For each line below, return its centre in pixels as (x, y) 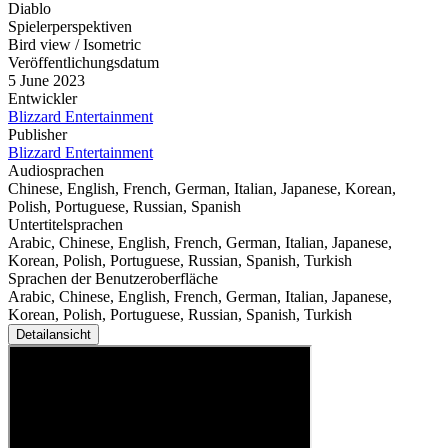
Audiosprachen (56, 171)
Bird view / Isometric (74, 45)
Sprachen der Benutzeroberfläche (113, 279)
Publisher (37, 135)
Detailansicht (53, 335)
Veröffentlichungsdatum (83, 63)
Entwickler (42, 99)
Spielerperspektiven (70, 27)
